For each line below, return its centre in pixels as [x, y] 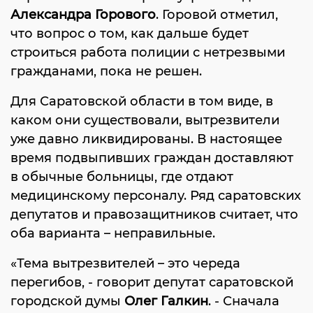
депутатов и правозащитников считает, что [154, 214]
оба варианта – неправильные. [113, 233]
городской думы [67, 301]
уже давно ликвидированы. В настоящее [146, 139]
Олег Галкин [166, 301]
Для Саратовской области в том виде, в [142, 101]
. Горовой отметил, [217, 15]
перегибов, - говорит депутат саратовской [152, 282]
